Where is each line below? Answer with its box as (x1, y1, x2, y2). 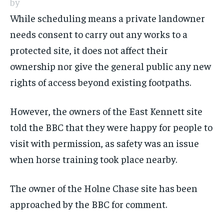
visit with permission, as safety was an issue (10, 136, 199, 149)
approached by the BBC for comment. (10, 197, 167, 210)
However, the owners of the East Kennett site (10, 104, 202, 117)
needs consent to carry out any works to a (10, 27, 187, 40)
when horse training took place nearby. (10, 152, 177, 165)
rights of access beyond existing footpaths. (10, 75, 191, 88)
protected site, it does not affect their (10, 43, 168, 56)
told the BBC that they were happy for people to (10, 120, 212, 133)
